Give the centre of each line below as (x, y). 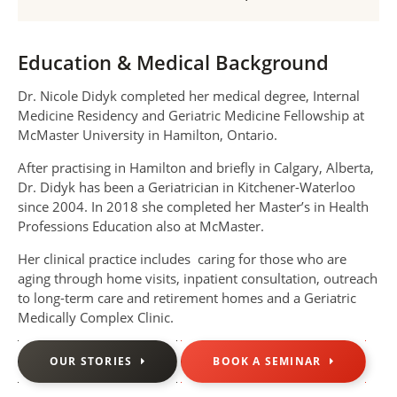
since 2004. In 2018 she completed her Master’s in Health (193, 206)
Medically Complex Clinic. (96, 317)
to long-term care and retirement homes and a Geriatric (187, 297)
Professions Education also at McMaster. (141, 226)
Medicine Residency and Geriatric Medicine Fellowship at (191, 115)
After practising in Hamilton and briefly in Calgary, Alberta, (196, 167)
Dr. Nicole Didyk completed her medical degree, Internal (189, 95)
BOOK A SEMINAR (267, 361)
